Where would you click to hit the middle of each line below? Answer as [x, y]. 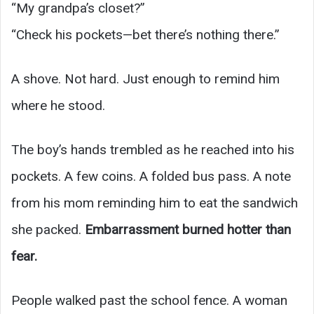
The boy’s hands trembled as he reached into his [153, 149]
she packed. [48, 229]
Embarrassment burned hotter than [188, 229]
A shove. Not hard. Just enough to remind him [145, 78]
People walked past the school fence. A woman [149, 300]
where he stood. [58, 105]
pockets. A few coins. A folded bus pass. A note [151, 176]
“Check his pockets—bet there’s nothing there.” [145, 34]
